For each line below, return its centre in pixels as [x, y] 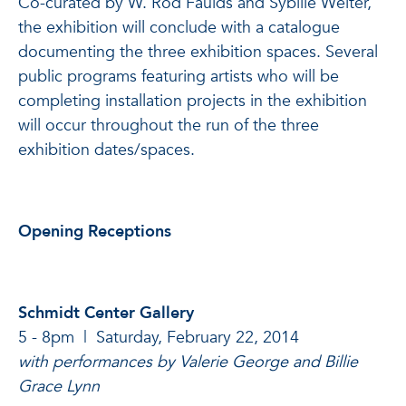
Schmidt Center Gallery [106, 313]
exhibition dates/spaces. [106, 150]
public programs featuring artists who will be [179, 77]
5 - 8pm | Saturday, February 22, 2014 [159, 338]
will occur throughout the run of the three [169, 126]
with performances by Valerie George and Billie [188, 362]
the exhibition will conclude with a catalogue [179, 28]
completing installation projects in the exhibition [193, 101]
